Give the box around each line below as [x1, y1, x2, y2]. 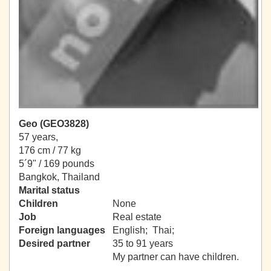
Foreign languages [19, 225, 105, 236]
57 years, [19, 132, 58, 143]
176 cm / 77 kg [19, 145, 81, 156]
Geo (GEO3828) [19, 119, 89, 129]
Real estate [113, 212, 162, 223]
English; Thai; [113, 225, 177, 236]
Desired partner [19, 238, 90, 249]
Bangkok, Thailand [19, 172, 100, 183]
